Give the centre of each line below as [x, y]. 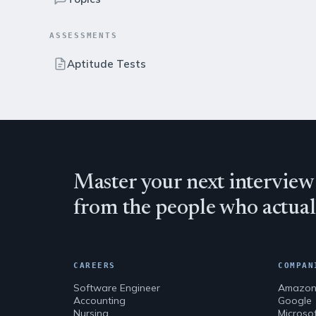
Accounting [99, 300]
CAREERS [95, 266]
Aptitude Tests [107, 64]
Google [295, 300]
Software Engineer [117, 288]
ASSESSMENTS [84, 36]
